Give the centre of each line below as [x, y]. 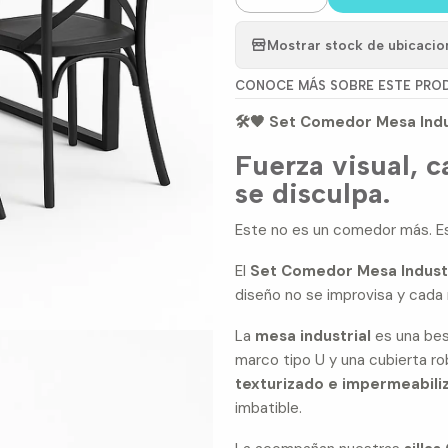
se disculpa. [313, 193]
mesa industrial [313, 336]
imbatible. [269, 408]
